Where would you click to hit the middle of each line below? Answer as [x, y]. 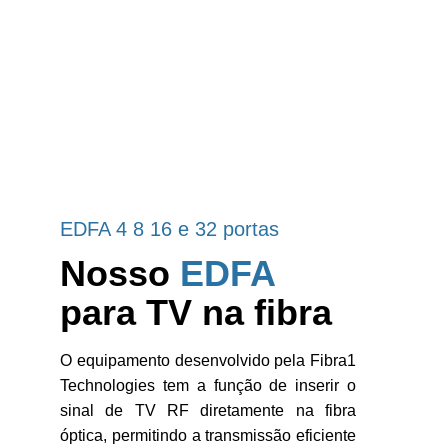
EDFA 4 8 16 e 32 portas [169, 229]
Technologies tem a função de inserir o [208, 385]
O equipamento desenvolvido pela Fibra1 [208, 360]
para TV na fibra [196, 312]
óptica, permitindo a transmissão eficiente [208, 435]
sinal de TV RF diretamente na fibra [208, 410]
